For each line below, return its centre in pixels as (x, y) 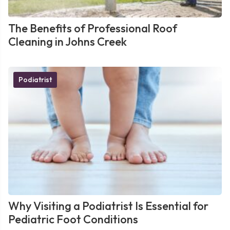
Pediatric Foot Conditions (73, 219)
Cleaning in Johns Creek (68, 42)
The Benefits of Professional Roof (93, 28)
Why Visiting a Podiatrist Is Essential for (108, 206)
